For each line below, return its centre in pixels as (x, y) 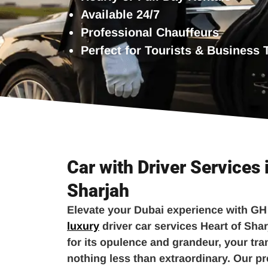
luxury (83, 226)
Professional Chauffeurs (150, 32)
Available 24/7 (120, 14)
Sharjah (98, 190)
